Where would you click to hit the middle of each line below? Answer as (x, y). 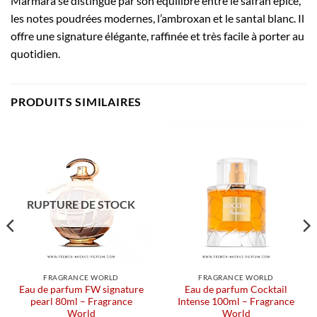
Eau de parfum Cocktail (236, 289)
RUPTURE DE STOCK (81, 204)
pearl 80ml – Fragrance (81, 301)
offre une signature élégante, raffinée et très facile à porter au (157, 36)
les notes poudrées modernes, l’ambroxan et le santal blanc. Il (157, 18)
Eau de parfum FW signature (81, 289)
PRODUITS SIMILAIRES (76, 102)
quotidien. (35, 54)
